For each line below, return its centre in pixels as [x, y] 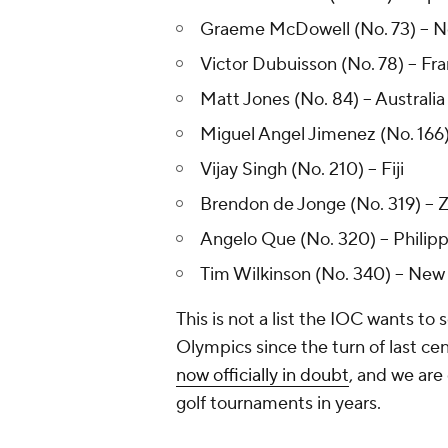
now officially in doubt [262, 376]
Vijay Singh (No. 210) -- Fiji [302, 170]
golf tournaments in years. [278, 404]
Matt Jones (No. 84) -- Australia [322, 100]
